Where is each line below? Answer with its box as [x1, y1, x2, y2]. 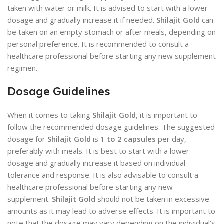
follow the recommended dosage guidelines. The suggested [7, 122, 215, 132]
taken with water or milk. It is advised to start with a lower [7, 3, 208, 13]
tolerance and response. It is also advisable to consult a [7, 170, 198, 180]
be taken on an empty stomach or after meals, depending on [7, 27, 216, 37]
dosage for [7, 134, 47, 144]
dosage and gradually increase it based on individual [7, 158, 185, 168]
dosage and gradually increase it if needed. [7, 15, 156, 25]
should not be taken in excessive [95, 194, 209, 204]
